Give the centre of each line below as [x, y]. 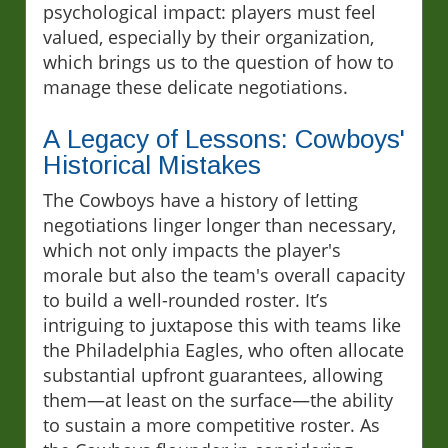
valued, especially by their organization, [208, 37]
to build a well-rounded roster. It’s [185, 300]
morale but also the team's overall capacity [224, 275]
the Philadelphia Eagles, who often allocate [223, 350]
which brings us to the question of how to [218, 62]
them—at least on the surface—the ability [218, 400]
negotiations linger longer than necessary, [219, 225]
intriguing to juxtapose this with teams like [222, 325]
